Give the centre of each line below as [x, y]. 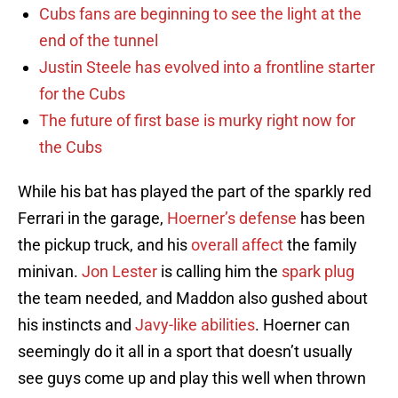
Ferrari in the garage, [92, 219]
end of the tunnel [99, 41]
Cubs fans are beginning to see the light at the [200, 14]
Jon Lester [119, 272]
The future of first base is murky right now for [197, 121]
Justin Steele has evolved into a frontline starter [207, 68]
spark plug [318, 272]
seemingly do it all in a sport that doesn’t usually [185, 352]
